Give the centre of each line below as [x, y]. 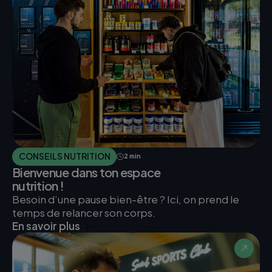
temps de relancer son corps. [84, 212]
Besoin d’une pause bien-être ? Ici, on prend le [126, 199]
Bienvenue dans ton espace [87, 172]
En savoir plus [46, 226]
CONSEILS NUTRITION [64, 156]
